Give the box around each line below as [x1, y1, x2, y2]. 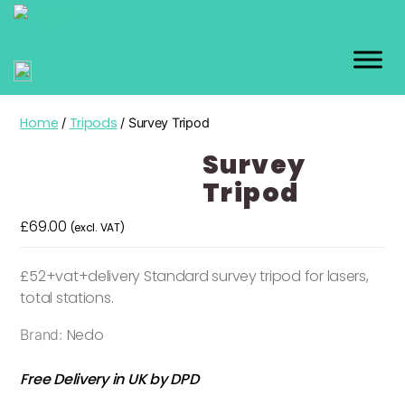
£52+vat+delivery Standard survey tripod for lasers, [20, 266, 369, 287]
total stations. [20, 287, 114, 308]
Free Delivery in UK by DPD [20, 369, 199, 390]
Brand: [20, 325, 67, 344]
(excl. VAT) [70, 220, 125, 235]
